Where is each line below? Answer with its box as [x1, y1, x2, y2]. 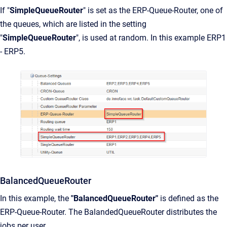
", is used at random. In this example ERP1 [76, 32, 226, 43]
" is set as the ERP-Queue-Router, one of [83, 5, 223, 15]
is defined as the [158, 194, 218, 204]
